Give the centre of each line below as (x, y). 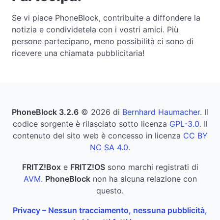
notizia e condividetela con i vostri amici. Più (95, 29)
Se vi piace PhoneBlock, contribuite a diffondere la (106, 17)
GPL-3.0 (184, 124)
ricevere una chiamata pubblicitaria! (78, 53)
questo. (110, 190)
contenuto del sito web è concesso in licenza (98, 135)
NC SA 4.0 (109, 147)
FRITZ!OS (87, 167)
